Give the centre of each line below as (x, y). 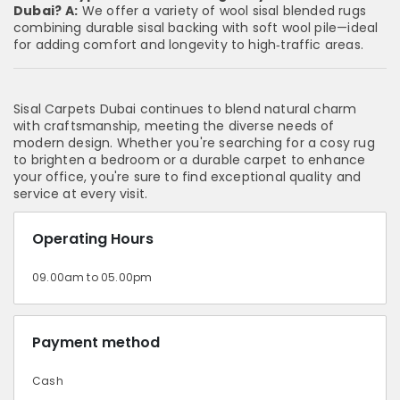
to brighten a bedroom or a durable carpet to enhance (190, 160)
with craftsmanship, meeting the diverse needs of (174, 126)
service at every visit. (81, 194)
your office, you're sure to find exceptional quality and (187, 177)
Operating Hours (93, 239)
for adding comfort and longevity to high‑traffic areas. (188, 45)
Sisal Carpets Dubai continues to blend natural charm (185, 109)
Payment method (96, 343)
